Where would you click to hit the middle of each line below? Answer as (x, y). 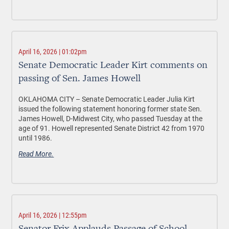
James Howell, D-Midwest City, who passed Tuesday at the (111, 118)
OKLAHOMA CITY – (50, 99)
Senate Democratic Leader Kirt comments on (113, 65)
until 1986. (36, 138)
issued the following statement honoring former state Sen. (110, 109)
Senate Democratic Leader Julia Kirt (139, 99)
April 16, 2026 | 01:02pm (53, 52)
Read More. (36, 154)
